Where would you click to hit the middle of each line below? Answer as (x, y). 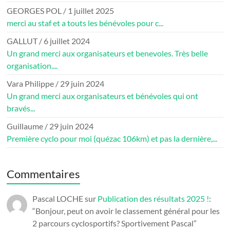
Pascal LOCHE (58, 199)
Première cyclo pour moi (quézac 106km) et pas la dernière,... (112, 139)
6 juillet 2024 (67, 41)
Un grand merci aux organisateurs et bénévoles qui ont (103, 96)
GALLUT (22, 41)
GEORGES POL (34, 11)
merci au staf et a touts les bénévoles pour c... (85, 23)
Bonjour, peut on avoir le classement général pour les (128, 211)
